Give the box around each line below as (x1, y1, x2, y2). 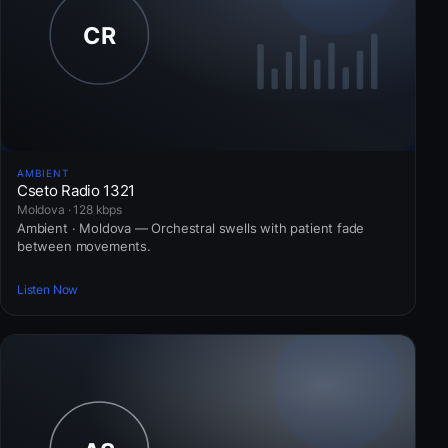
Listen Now (17, 281, 79, 297)
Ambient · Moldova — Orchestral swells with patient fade (17, 219, 365, 236)
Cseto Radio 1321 (17, 180, 136, 200)
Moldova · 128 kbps (17, 201, 122, 217)
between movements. (17, 237, 151, 254)
